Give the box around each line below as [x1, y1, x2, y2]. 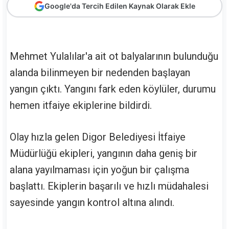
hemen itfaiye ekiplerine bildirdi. [10, 99, 152, 111]
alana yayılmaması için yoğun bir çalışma [10, 164, 189, 176]
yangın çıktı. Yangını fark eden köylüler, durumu [10, 83, 216, 95]
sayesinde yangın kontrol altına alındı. [10, 196, 174, 209]
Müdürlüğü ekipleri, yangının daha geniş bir [10, 147, 197, 159]
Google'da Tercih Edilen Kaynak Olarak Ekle [42, 1, 193, 10]
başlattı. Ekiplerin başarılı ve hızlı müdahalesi [10, 180, 209, 192]
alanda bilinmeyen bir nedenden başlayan [10, 66, 190, 79]
